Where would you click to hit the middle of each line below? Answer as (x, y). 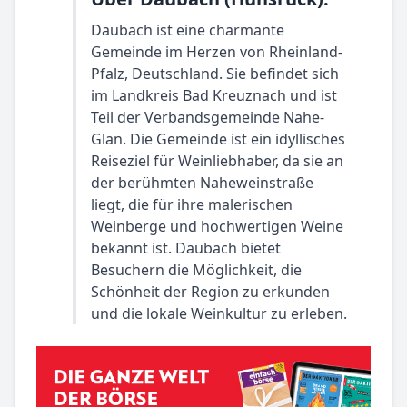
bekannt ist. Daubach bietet (186, 248)
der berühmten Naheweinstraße (202, 183)
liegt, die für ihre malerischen (192, 204)
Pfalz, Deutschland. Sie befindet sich (215, 74)
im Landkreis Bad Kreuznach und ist (214, 95)
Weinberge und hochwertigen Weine (217, 226)
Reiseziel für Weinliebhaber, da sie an (217, 161)
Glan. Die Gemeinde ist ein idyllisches (218, 139)
